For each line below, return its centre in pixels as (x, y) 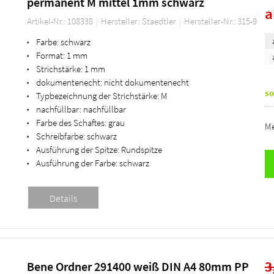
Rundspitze (141, 149)
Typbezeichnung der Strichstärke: (97, 95)
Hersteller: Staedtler (139, 21)
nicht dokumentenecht (146, 82)
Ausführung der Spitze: (77, 149)
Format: (50, 55)
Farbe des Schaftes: (71, 122)
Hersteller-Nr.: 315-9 (220, 21)
